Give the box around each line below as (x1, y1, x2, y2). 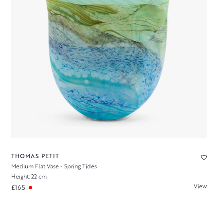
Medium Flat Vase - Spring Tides (11, 162, 97, 170)
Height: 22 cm (11, 172, 47, 181)
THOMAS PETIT (11, 152, 59, 160)
